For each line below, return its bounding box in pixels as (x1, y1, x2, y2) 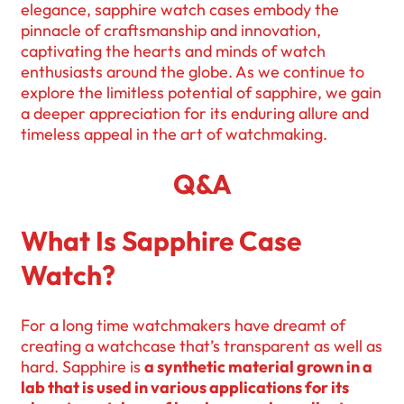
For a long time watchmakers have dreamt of (21, 315, 345, 336)
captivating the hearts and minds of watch (21, 41, 326, 62)
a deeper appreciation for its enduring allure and (21, 103, 369, 124)
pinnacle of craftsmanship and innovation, (21, 20, 321, 41)
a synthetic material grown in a (144, 356, 372, 378)
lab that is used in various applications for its (21, 377, 349, 399)
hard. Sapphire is (21, 356, 144, 378)
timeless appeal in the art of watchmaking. (21, 124, 327, 145)
